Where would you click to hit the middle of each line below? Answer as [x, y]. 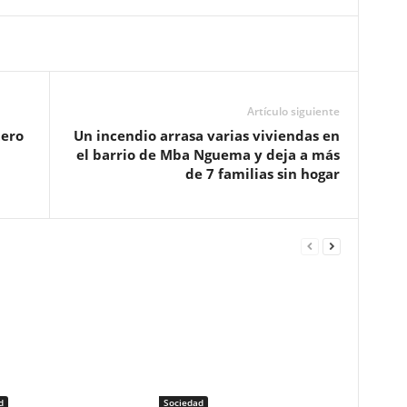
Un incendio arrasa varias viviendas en [206, 135]
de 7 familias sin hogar [262, 174]
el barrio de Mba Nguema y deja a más [208, 154]
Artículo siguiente [293, 111]
